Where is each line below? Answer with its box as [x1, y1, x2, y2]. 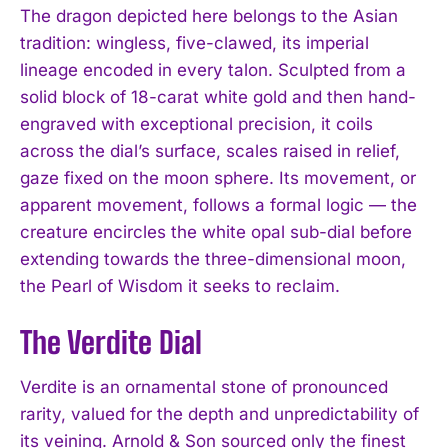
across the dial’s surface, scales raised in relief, [20, 140, 400, 161]
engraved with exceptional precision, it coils [20, 113, 373, 134]
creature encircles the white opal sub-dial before [20, 221, 412, 242]
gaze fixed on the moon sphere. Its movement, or [20, 167, 416, 188]
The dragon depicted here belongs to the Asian [20, 5, 398, 26]
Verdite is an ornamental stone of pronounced [20, 376, 388, 397]
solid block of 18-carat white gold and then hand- [20, 86, 416, 107]
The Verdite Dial [20, 323, 202, 360]
